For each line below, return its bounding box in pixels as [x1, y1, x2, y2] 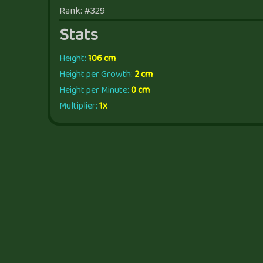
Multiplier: [59, 98, 99, 114]
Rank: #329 [59, 2, 105, 19]
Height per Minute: [59, 82, 131, 98]
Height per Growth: [59, 66, 134, 82]
